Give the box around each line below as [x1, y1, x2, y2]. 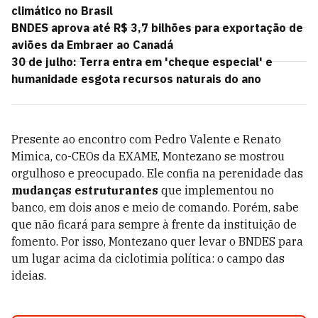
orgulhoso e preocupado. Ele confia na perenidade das [11, 166, 303, 180]
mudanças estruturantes [11, 183, 158, 197]
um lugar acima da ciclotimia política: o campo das [11, 251, 285, 265]
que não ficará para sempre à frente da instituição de [11, 217, 297, 231]
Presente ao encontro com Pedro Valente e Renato [11, 132, 281, 146]
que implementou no [158, 183, 274, 197]
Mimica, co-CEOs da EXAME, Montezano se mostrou [11, 149, 285, 163]
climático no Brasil [11, 4, 113, 18]
